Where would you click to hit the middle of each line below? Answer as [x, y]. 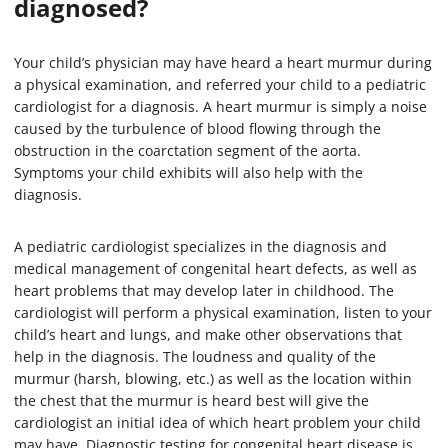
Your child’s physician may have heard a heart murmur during [223, 62]
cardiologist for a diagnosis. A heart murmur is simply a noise [220, 106]
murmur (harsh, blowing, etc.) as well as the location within [213, 378]
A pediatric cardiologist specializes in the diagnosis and [200, 246]
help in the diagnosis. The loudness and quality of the [195, 356]
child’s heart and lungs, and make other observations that [208, 334]
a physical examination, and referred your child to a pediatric [220, 84]
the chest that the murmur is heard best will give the [191, 400]
